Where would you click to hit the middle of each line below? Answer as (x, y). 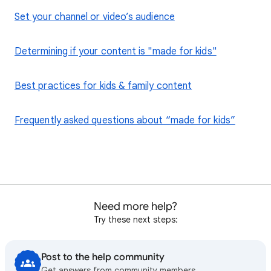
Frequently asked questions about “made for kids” (125, 120)
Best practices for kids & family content (103, 86)
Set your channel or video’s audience (95, 17)
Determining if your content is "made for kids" (116, 51)
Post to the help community (103, 257)
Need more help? (135, 206)
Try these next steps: (135, 220)
